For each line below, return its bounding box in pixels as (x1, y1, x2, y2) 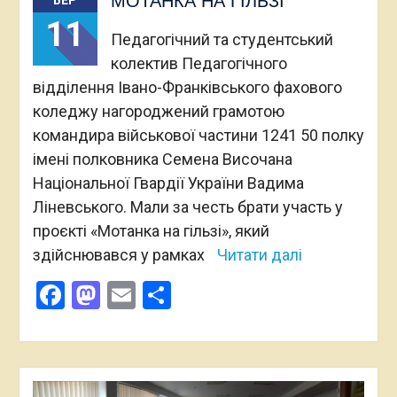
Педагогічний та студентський (110, 30, 333, 50)
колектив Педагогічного (110, 54, 287, 74)
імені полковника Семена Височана (32, 150, 292, 169)
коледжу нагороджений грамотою (32, 102, 284, 121)
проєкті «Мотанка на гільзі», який (32, 222, 269, 241)
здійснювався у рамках (32, 245, 208, 265)
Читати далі (216, 245, 302, 265)
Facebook (64, 278, 183, 313)
